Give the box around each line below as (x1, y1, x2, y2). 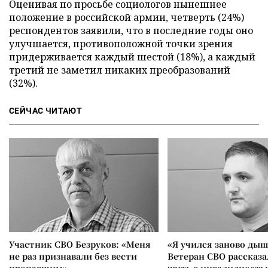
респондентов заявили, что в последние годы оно (9, 24, 253, 37)
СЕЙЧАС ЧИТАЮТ (9, 106, 83, 115)
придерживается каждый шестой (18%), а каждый (9, 50, 255, 63)
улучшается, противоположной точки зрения (9, 37, 233, 50)
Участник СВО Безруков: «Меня (9, 238, 151, 250)
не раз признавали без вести (9, 250, 137, 262)
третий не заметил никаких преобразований (9, 63, 230, 77)
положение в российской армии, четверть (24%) (9, 11, 244, 24)
